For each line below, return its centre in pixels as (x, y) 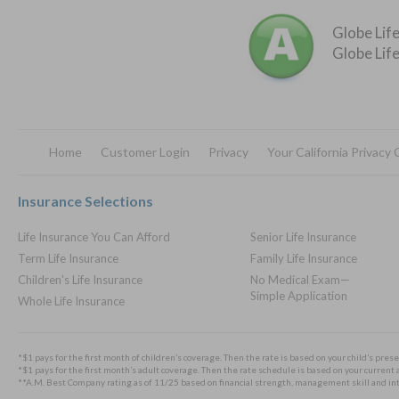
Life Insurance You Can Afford (94, 237)
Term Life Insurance (68, 258)
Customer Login (146, 152)
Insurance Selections (85, 201)
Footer (57, 189)
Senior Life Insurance (303, 237)
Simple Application (298, 296)
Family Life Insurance (303, 258)
